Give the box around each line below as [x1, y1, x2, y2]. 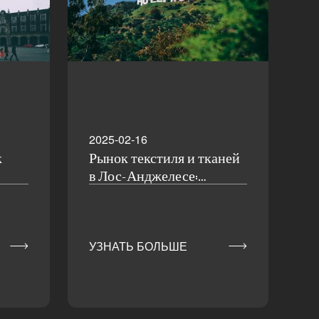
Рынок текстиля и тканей [88, 151, 240, 169]
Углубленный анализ [88, 187, 214, 204]
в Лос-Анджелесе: [88, 169, 198, 187]
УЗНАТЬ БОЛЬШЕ [88, 238, 187, 255]
